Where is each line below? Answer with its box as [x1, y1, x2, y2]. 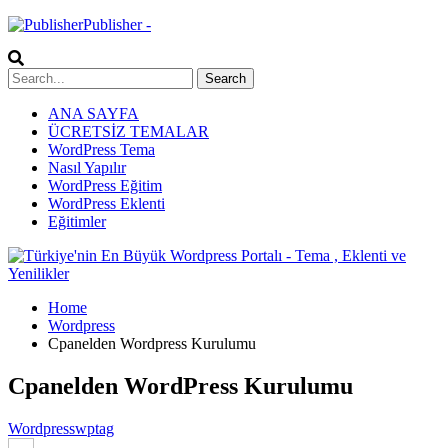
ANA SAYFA [48, 105, 139, 122]
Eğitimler [48, 213, 106, 230]
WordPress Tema [48, 141, 155, 158]
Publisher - [83, 16, 151, 33]
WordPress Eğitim [48, 177, 162, 194]
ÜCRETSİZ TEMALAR [48, 123, 209, 140]
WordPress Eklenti [48, 195, 165, 212]
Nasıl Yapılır [48, 159, 126, 176]
